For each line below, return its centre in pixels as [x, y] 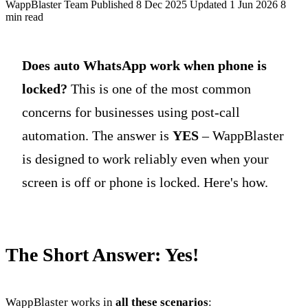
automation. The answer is [97, 135]
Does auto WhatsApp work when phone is [144, 65]
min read [24, 16]
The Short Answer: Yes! [102, 254]
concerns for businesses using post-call [131, 112]
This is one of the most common [159, 88]
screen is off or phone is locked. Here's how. [145, 182]
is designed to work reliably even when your [145, 158]
